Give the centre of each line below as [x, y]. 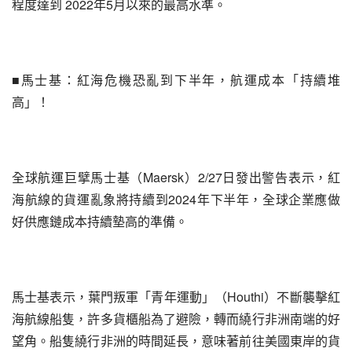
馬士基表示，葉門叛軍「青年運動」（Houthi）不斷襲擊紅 [176, 297]
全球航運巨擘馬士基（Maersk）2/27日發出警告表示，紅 [176, 177]
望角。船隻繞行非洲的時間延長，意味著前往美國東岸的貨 [176, 341]
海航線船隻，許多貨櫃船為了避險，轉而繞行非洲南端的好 [176, 319]
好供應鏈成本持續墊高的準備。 [100, 221]
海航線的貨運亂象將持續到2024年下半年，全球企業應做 [176, 199]
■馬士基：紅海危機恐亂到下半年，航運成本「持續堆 [176, 80]
